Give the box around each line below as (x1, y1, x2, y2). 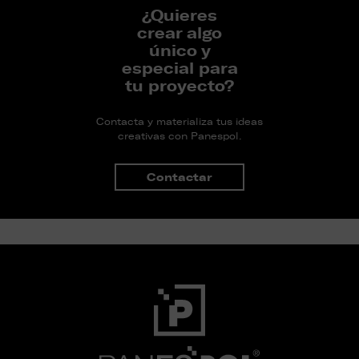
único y (148, 40, 211, 60)
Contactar (147, 169, 212, 184)
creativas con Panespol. (118, 130, 241, 142)
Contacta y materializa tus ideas (96, 115, 263, 127)
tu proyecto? (125, 75, 234, 95)
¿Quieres (142, 5, 217, 25)
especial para (121, 58, 238, 78)
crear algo (137, 22, 222, 42)
